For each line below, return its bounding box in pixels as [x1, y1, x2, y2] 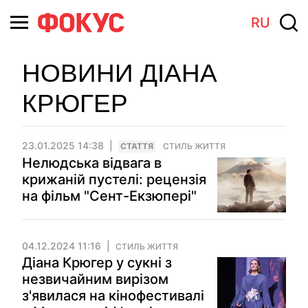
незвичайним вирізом [22, 271, 168, 287]
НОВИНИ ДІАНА [22, 59, 217, 87]
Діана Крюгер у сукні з [22, 254, 172, 271]
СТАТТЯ [120, 141, 153, 151]
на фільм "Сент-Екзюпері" [22, 188, 197, 204]
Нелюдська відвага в [22, 155, 162, 171]
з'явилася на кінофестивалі [22, 287, 204, 304]
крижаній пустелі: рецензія [22, 171, 206, 188]
